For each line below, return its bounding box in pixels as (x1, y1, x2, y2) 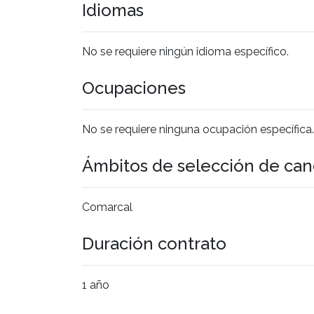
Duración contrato (82, 233, 226, 254)
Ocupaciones (82, 77, 186, 98)
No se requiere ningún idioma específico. (82, 44, 289, 58)
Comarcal (82, 200, 132, 214)
